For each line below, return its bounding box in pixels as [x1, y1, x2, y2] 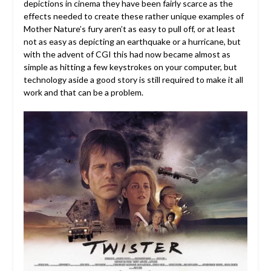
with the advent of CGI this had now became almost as [23, 49, 230, 60]
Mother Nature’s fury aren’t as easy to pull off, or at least [23, 24, 235, 34]
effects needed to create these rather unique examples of [23, 11, 244, 22]
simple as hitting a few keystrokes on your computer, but [23, 62, 237, 73]
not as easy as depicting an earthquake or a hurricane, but [23, 36, 241, 47]
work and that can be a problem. [23, 87, 143, 98]
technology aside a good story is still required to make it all [23, 74, 243, 85]
